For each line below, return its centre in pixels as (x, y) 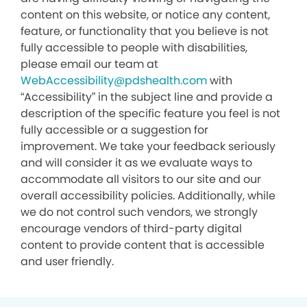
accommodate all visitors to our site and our (141, 179)
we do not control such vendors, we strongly (139, 212)
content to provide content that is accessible (143, 245)
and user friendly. (67, 261)
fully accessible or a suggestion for (114, 130)
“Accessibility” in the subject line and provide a (147, 97)
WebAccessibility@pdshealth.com (114, 81)
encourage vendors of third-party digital (131, 229)
